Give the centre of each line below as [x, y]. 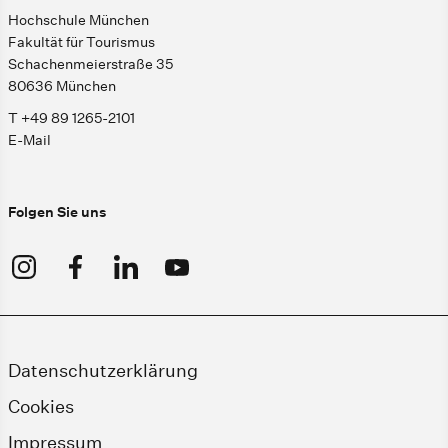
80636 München [62, 86]
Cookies [41, 407]
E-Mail [29, 140]
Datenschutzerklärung [103, 371]
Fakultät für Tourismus [81, 42]
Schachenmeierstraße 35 [90, 64]
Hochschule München [78, 20]
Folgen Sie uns [57, 212]
